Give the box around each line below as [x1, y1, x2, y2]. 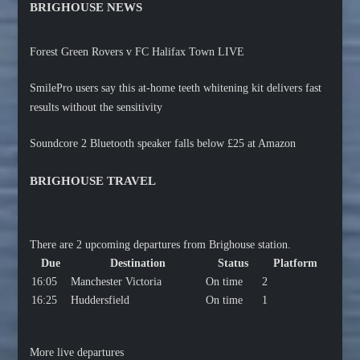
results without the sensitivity [30, 100, 163, 113]
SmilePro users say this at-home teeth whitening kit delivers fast [30, 81, 322, 94]
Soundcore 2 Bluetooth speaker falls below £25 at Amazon [30, 137, 297, 149]
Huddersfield [71, 293, 130, 306]
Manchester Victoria [71, 275, 162, 288]
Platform [272, 256, 317, 269]
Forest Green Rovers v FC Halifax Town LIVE [30, 45, 245, 58]
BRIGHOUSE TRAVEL [30, 174, 157, 187]
